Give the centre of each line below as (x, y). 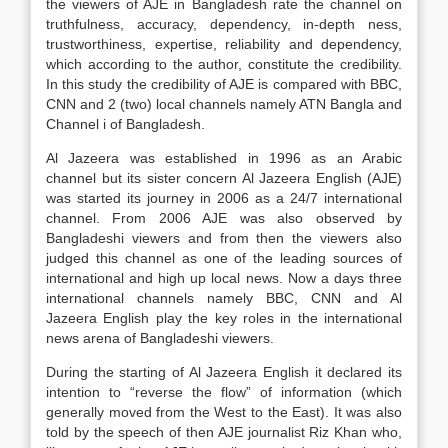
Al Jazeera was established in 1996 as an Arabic (224, 158)
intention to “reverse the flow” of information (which (224, 392)
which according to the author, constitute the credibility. (224, 64)
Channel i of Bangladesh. (125, 124)
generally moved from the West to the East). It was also (224, 412)
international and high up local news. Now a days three (224, 278)
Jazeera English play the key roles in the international (224, 318)
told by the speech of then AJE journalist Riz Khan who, (224, 432)
